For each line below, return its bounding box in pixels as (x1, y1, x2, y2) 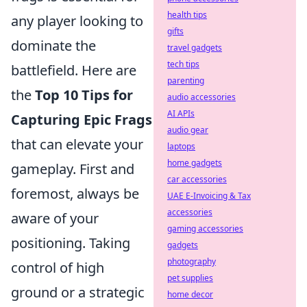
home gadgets (167, 157, 222, 169)
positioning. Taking (11, 234, 130, 253)
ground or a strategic (11, 283, 145, 302)
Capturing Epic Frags (11, 110, 152, 130)
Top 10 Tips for (35, 86, 133, 105)
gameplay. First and (11, 160, 134, 179)
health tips (167, 9, 207, 21)
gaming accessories (167, 223, 243, 234)
